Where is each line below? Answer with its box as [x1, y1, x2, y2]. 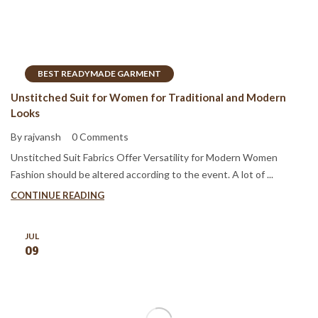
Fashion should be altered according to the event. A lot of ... [11, 168, 273, 181]
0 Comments [72, 131, 128, 143]
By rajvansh [11, 131, 61, 143]
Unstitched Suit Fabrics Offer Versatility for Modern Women [11, 151, 278, 164]
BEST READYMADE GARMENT [38, 67, 161, 79]
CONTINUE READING [11, 190, 104, 202]
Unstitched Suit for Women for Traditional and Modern [11, 90, 286, 104]
